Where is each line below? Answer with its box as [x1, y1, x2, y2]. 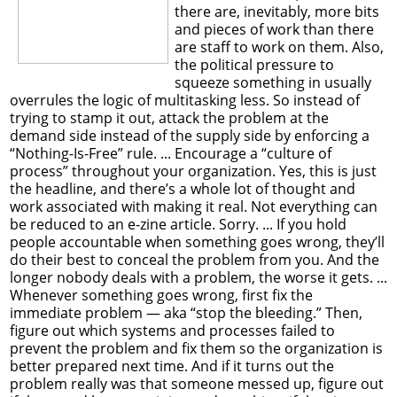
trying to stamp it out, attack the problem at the [10, 107, 329, 128]
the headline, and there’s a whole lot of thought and [10, 178, 355, 198]
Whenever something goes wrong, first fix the [10, 284, 313, 305]
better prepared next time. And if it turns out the [10, 355, 334, 376]
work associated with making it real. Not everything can [10, 196, 378, 216]
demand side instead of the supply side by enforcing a [10, 125, 370, 145]
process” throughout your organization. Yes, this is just [10, 160, 377, 181]
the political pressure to [174, 54, 334, 74]
